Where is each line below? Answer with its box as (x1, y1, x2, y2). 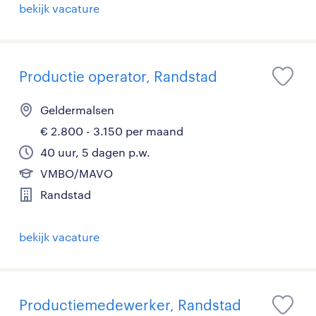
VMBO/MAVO (40, 166, 113, 180)
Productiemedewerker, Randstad (19, 296, 241, 313)
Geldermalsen (40, 103, 114, 116)
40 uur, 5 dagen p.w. (40, 145, 150, 159)
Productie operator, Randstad (19, 68, 217, 85)
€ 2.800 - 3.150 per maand (40, 124, 183, 138)
